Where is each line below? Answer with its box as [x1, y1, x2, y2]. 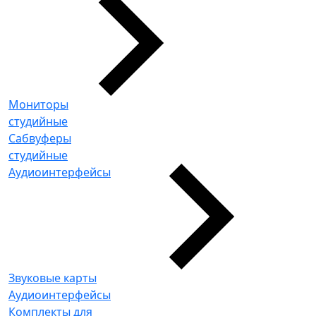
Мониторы [8, 97, 68, 112]
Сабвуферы [8, 130, 71, 146]
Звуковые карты [8, 270, 97, 286]
